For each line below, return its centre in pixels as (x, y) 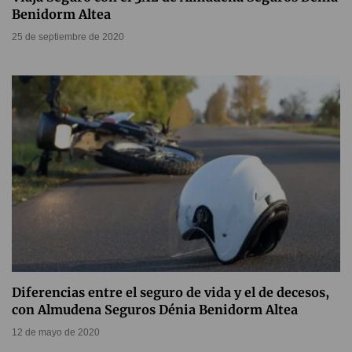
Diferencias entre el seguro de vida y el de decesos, (170, 293)
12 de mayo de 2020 (56, 333)
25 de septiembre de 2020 (68, 37)
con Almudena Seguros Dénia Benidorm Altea (155, 310)
